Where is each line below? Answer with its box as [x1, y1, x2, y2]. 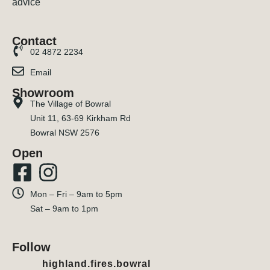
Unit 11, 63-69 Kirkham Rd [30, 113, 131, 123]
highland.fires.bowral [42, 258, 151, 269]
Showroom [12, 86, 74, 99]
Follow [12, 240, 51, 254]
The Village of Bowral [30, 98, 111, 108]
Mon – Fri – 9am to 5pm [30, 189, 122, 199]
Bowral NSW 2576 [30, 127, 99, 137]
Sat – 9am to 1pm [30, 203, 98, 213]
